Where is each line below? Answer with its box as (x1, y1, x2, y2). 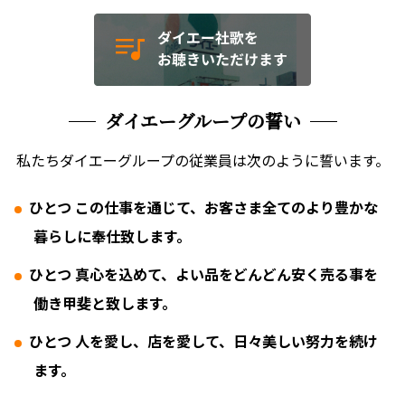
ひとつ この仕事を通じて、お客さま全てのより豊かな (29, 196, 378, 219)
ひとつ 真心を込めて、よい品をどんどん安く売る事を (29, 263, 378, 286)
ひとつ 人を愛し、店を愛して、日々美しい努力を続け (29, 330, 378, 353)
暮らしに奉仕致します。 (33, 225, 191, 248)
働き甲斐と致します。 (33, 292, 176, 315)
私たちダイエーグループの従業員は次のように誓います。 (15, 149, 390, 172)
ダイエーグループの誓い (104, 108, 301, 135)
